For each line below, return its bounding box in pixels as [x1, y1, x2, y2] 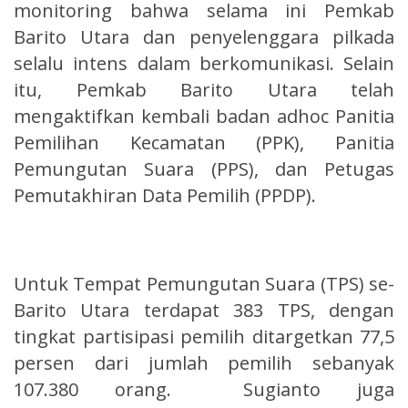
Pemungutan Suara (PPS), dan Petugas [14, 157, 394, 181]
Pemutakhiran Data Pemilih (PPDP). [14, 183, 316, 208]
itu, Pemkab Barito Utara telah [14, 77, 394, 102]
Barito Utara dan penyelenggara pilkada [14, 25, 394, 49]
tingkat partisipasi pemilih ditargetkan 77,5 [14, 324, 394, 349]
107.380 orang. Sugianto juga [14, 377, 394, 402]
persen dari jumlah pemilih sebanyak [14, 351, 394, 375]
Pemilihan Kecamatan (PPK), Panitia [14, 130, 394, 155]
